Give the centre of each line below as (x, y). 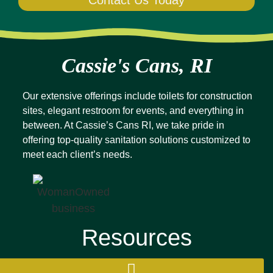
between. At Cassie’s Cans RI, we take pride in (123, 126)
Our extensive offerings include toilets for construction (137, 96)
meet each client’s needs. (79, 155)
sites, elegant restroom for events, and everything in (133, 111)
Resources (136, 237)
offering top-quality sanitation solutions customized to (136, 140)
